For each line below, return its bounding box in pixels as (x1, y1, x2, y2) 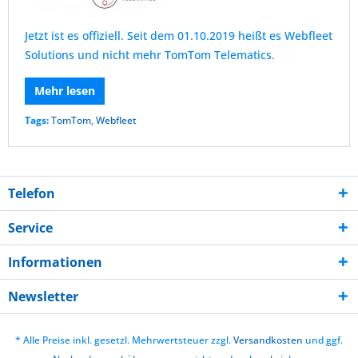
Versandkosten (233, 333, 303, 348)
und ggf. (303, 333, 343, 348)
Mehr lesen (34, 83, 95, 98)
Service (8, 219, 53, 237)
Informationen (8, 253, 102, 271)
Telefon (8, 185, 55, 202)
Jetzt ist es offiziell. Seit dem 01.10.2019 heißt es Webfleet (25, 28, 332, 43)
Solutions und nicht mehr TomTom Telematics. (25, 47, 275, 62)
